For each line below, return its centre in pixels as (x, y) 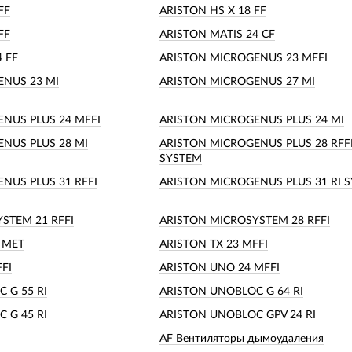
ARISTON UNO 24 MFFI (220, 268)
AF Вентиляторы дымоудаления (242, 338)
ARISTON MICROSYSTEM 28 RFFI (245, 220)
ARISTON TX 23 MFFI (214, 244)
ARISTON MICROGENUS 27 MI (237, 81)
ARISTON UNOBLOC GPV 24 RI (238, 315)
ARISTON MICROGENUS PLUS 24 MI (252, 120)
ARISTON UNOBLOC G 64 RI (231, 291)
